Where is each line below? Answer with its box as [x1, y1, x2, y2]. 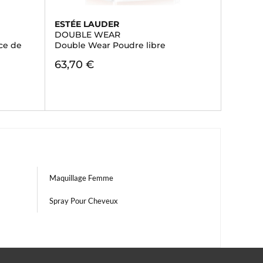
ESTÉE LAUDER [54, 19, 119, 29]
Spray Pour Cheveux [49, 196, 118, 205]
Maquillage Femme [49, 173, 113, 183]
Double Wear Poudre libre [54, 40, 166, 50]
